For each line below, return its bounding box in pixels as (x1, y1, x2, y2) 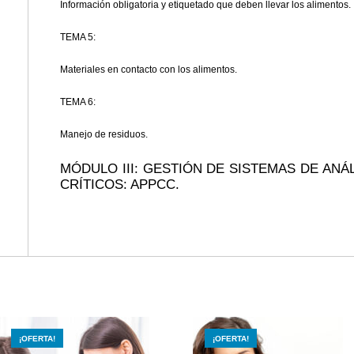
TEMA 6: (60, 96, 96, 108)
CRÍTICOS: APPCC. (60, 176, 179, 193)
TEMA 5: (60, 32, 96, 43)
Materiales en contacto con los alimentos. (60, 64, 237, 76)
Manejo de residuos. (60, 129, 148, 141)
